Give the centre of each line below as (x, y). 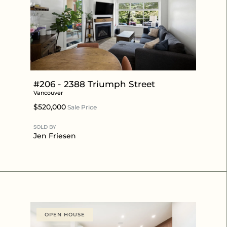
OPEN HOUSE (65, 214)
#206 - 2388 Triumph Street (94, 84)
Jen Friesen (55, 136)
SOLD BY (45, 127)
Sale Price (81, 107)
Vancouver (48, 92)
